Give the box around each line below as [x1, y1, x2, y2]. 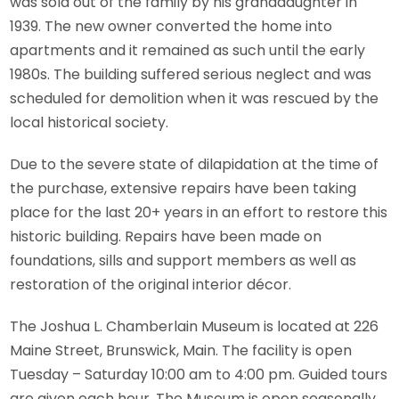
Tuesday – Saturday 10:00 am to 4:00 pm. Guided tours [10, 364, 388, 385]
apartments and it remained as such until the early [10, 40, 366, 61]
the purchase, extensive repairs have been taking [10, 178, 357, 199]
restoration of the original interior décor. [10, 274, 292, 295]
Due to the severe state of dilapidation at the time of [10, 154, 379, 175]
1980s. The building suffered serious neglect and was [10, 64, 372, 85]
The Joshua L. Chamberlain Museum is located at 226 [10, 316, 379, 337]
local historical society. [10, 112, 169, 133]
